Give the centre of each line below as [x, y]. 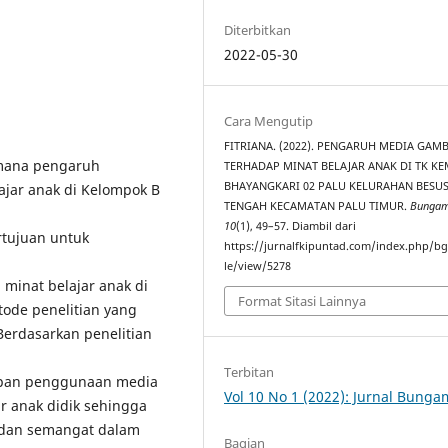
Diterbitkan [258, 29]
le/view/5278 [258, 265]
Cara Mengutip [269, 120]
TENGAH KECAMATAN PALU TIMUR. [317, 205]
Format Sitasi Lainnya [302, 301]
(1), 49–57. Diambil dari [296, 225]
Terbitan [249, 372]
